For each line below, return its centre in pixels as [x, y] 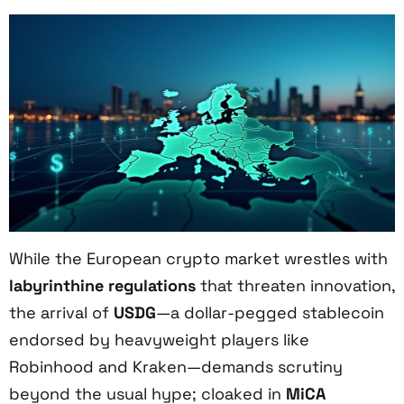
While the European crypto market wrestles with [198, 258]
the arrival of [61, 312]
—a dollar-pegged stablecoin [270, 312]
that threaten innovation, [295, 285]
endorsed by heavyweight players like [159, 339]
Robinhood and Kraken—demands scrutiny [176, 366]
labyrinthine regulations [102, 285]
